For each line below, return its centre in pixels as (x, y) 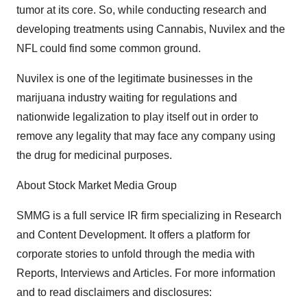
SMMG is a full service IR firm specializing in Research (149, 216)
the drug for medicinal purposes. (94, 155)
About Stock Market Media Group (97, 185)
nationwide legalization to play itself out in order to (137, 117)
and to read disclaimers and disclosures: (114, 292)
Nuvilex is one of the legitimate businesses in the (135, 78)
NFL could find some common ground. (109, 48)
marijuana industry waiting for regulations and (127, 98)
